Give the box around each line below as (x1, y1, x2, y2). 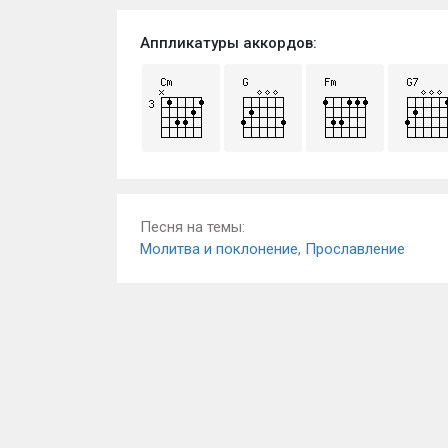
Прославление (304, 240, 405, 259)
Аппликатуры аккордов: (139, 34, 317, 53)
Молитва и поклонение (139, 240, 298, 259)
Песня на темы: (139, 218, 245, 237)
